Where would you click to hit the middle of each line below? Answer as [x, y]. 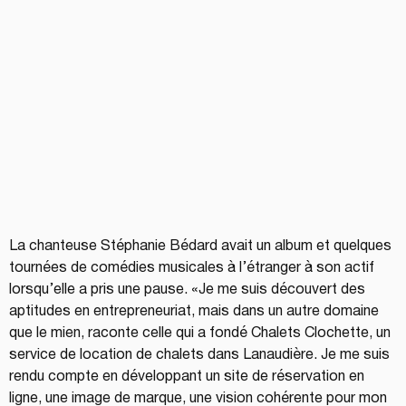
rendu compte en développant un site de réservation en [188, 377]
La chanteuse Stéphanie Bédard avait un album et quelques [202, 246]
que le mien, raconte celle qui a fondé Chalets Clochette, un [202, 333]
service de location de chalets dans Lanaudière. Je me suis [201, 355]
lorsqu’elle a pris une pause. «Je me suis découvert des [189, 290]
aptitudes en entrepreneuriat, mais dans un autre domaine [196, 311]
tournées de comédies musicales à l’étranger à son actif [193, 268]
